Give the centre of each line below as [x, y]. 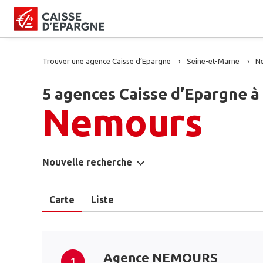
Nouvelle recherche [87, 162]
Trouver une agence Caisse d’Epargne [107, 61]
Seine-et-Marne [213, 61]
